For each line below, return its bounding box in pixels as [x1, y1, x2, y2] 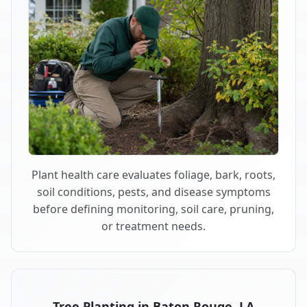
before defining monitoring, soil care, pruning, [33, 201, 274, 217]
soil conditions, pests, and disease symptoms [36, 184, 271, 199]
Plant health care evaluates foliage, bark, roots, [32, 167, 275, 182]
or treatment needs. [101, 218, 206, 234]
